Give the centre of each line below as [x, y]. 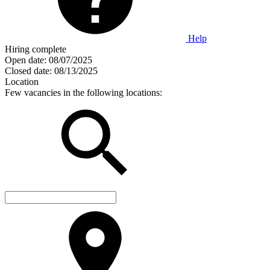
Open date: [26, 60]
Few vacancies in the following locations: [83, 92]
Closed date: [28, 71]
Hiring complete [36, 49]
